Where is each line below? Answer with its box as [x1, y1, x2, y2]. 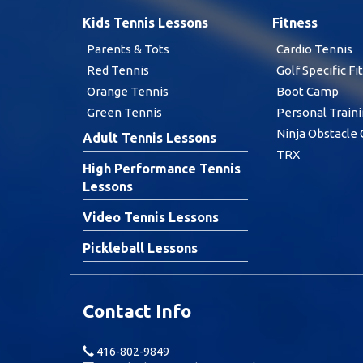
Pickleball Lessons [83, 241, 198, 255]
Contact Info [83, 301, 191, 321]
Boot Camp [276, 84, 339, 98]
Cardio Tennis [276, 42, 352, 56]
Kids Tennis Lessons [83, 15, 208, 30]
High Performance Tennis [83, 161, 241, 176]
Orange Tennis [87, 84, 169, 98]
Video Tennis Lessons [83, 210, 219, 224]
